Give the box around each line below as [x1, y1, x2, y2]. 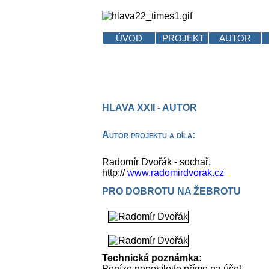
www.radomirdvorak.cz [127, 167, 224, 178]
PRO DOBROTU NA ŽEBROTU [102, 186, 241, 196]
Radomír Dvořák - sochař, [102, 156, 211, 167]
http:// [102, 167, 127, 178]
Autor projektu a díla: [102, 129, 195, 140]
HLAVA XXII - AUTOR [102, 103, 197, 113]
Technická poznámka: [102, 253, 202, 264]
